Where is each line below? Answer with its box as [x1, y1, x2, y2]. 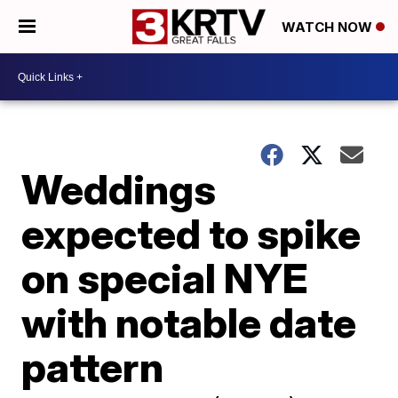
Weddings [21, 164, 217, 214]
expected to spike [21, 209, 362, 259]
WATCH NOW [282, 19, 376, 36]
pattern [21, 342, 164, 392]
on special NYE [21, 253, 308, 303]
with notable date [21, 298, 357, 347]
